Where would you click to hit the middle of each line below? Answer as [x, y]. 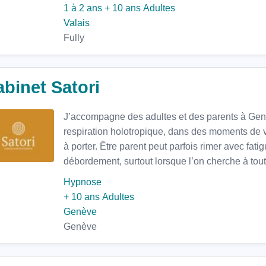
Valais [77, 23]
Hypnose [83, 182]
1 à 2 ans [83, 8]
